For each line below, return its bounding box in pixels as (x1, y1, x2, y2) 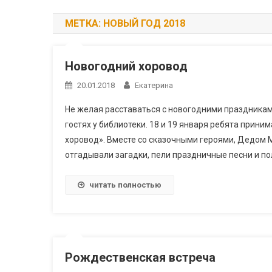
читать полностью (89, 180, 161, 189)
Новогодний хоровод (65, 59, 188, 73)
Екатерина (135, 81, 173, 90)
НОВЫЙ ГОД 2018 (103, 18, 185, 29)
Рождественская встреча (65, 250, 216, 265)
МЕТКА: (65, 18, 103, 29)
